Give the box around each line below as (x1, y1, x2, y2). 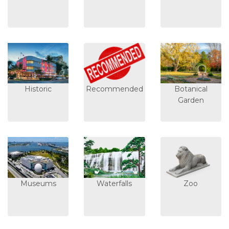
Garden (177, 96, 204, 105)
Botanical (174, 84, 208, 94)
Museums (20, 178, 56, 188)
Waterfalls (97, 178, 132, 188)
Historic (25, 84, 52, 94)
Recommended (85, 84, 143, 94)
